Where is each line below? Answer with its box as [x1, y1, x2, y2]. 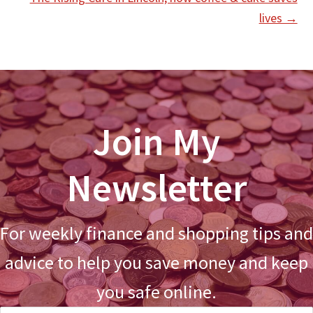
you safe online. [96, 280, 217, 304]
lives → [259, 10, 298, 27]
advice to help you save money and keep [5, 251, 308, 275]
